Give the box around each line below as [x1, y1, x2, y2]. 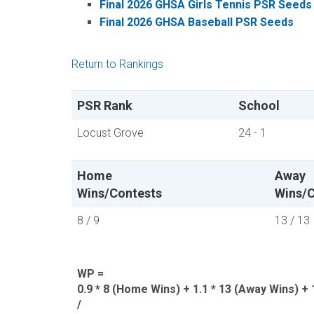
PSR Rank [77, 98, 132, 113]
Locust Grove [77, 126, 144, 139]
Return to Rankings [71, 57, 163, 71]
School [238, 98, 280, 113]
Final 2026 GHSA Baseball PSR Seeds [100, 15, 294, 29]
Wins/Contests [77, 186, 162, 200]
